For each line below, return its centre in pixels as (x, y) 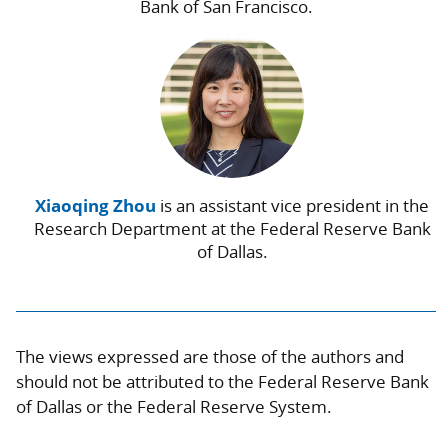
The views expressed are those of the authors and (210, 357)
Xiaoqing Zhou (95, 206)
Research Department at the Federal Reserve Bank (232, 229)
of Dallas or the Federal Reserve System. (174, 407)
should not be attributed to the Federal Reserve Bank (222, 382)
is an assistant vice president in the (292, 206)
